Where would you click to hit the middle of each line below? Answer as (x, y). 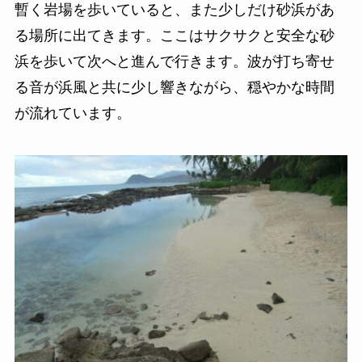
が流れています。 (72, 113)
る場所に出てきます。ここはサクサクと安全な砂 (174, 35)
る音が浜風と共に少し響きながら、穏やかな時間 (174, 87)
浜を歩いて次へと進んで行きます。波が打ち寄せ (174, 61)
